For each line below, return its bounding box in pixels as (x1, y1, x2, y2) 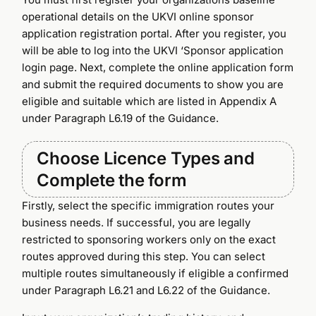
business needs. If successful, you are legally (22, 215, 251, 229)
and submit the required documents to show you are (22, 77, 284, 91)
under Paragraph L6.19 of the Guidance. (22, 111, 219, 125)
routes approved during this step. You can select (22, 249, 266, 263)
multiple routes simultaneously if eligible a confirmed (22, 266, 289, 280)
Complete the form (37, 169, 187, 190)
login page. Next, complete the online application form (22, 60, 294, 74)
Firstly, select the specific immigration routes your (22, 198, 275, 212)
